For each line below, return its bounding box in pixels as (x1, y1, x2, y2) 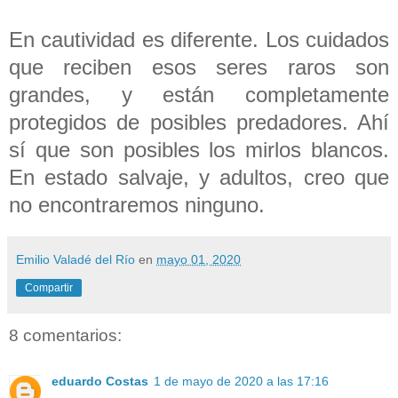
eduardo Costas (52, 374, 148, 389)
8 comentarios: (9, 325, 122, 345)
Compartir (25, 281, 73, 294)
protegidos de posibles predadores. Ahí (9, 109, 389, 134)
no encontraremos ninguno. (9, 192, 265, 217)
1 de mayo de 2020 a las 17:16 (154, 374, 329, 389)
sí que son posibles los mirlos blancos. (9, 137, 389, 162)
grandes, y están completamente (9, 82, 389, 107)
